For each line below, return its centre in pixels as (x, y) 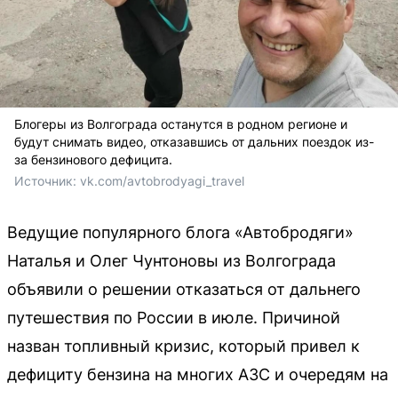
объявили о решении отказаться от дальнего (184, 289)
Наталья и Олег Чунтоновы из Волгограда (171, 260)
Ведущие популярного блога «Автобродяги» (180, 232)
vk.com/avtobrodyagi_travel (162, 180)
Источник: (47, 180)
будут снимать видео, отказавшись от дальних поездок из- (194, 141)
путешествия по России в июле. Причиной (174, 317)
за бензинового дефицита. (93, 159)
